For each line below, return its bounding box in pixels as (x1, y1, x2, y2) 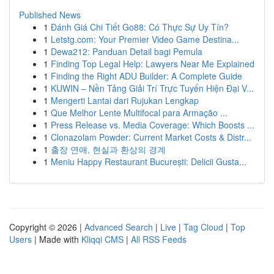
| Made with (32, 233, 81, 245)
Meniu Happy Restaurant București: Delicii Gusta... (51, 155, 246, 168)
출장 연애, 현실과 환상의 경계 (51, 143, 166, 155)
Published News (19, 9, 81, 21)
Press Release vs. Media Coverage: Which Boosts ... (51, 119, 254, 131)
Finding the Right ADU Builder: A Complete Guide (51, 70, 242, 82)
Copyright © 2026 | (9, 221, 84, 233)
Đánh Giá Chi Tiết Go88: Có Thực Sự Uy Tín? (51, 21, 229, 33)
